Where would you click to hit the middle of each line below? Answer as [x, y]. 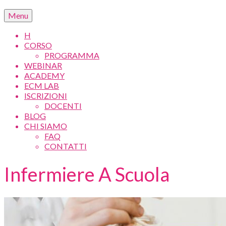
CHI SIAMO [46, 126]
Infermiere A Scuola [87, 174]
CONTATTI [66, 146]
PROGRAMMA [72, 55]
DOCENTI [63, 106]
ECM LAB [42, 86]
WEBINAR [43, 65]
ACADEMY [44, 75]
